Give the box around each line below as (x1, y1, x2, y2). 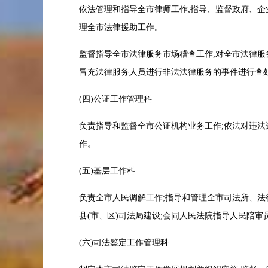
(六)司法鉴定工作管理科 (79, 238, 169, 247)
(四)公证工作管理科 (79, 95, 152, 103)
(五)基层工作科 (79, 166, 135, 175)
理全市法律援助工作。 (79, 23, 163, 32)
